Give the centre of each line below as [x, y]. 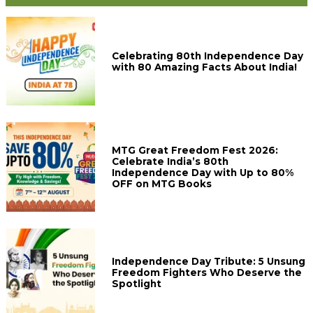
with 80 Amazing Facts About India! [205, 67]
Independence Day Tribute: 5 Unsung [209, 262]
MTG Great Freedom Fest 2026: [195, 150]
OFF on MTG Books [162, 183]
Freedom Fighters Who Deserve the [207, 273]
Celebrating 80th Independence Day [208, 56]
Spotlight [137, 284]
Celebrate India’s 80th [170, 161]
